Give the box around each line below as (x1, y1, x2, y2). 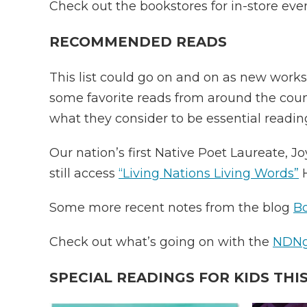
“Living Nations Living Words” (119, 166, 299, 181)
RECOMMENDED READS (49, 34, 227, 50)
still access (49, 166, 119, 181)
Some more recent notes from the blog (49, 200, 293, 215)
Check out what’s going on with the (49, 234, 273, 249)
